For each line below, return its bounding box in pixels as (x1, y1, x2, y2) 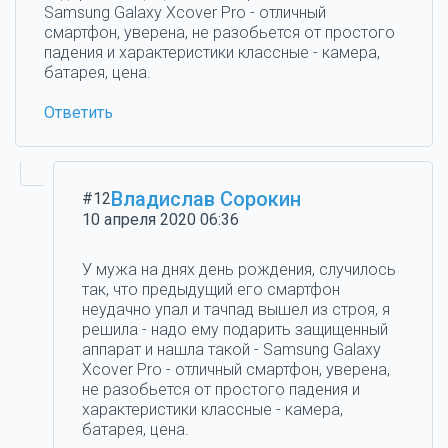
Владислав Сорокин (111, 187, 302, 211)
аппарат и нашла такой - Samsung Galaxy (82, 340, 382, 359)
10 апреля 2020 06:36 (82, 210, 240, 229)
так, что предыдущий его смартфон (82, 280, 341, 299)
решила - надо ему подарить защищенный (82, 320, 389, 339)
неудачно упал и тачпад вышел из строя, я (82, 300, 391, 319)
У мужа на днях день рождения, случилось (82, 260, 397, 279)
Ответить (44, 103, 113, 122)
